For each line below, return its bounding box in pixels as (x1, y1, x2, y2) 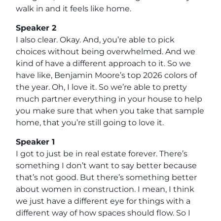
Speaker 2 (16, 23, 56, 33)
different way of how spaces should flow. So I (16, 208, 190, 218)
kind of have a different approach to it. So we (16, 58, 191, 68)
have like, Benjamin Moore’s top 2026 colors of (16, 70, 197, 80)
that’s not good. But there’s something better (16, 172, 197, 182)
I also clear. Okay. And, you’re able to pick (16, 35, 175, 44)
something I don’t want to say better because (16, 160, 197, 170)
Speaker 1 (16, 137, 55, 147)
